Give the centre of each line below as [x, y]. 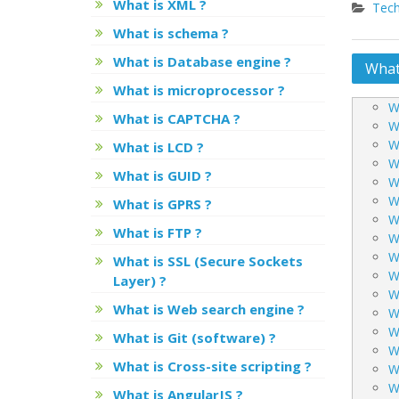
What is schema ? [171, 33]
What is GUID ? [163, 175]
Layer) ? [140, 281]
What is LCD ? [159, 147]
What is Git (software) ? [195, 338]
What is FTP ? [158, 232]
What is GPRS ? [163, 204]
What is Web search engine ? [209, 309]
